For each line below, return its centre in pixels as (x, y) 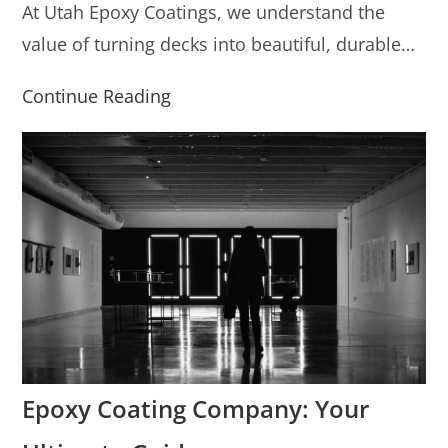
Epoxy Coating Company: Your (196, 408)
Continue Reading (97, 95)
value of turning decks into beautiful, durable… (219, 43)
